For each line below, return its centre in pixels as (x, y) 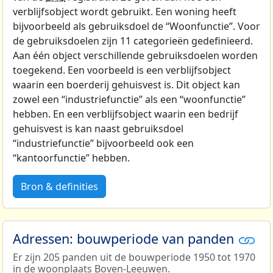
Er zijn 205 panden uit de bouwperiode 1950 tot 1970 (134, 257)
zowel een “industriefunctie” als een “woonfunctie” (129, 100)
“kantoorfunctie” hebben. (71, 158)
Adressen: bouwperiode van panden (125, 239)
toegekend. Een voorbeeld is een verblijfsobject (122, 70)
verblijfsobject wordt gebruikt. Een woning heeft (125, 12)
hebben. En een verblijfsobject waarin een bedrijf (126, 114)
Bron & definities (59, 187)
